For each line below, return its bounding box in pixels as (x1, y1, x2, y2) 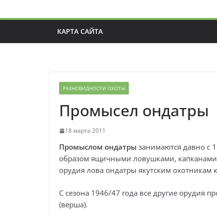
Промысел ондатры (59, 100, 209, 121)
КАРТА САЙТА (57, 27, 103, 36)
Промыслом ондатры (59, 142, 137, 152)
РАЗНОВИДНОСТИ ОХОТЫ (63, 85, 125, 92)
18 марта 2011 (65, 126, 106, 135)
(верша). (59, 199, 88, 209)
